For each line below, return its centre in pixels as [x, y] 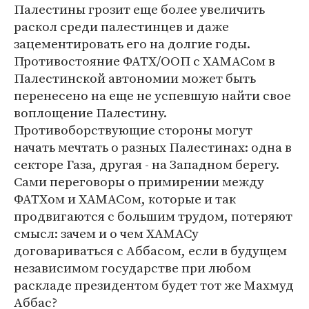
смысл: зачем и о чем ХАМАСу [106, 233]
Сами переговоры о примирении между [139, 181]
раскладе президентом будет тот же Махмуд [154, 285]
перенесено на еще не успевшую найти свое [152, 95]
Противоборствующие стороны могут [133, 130]
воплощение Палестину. [90, 112]
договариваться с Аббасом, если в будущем [150, 250]
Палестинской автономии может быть [135, 78]
